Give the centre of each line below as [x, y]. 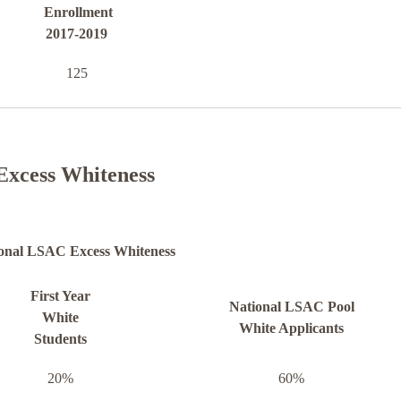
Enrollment [78, 13]
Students [60, 339]
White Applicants [291, 328]
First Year [60, 296]
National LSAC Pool [291, 307]
